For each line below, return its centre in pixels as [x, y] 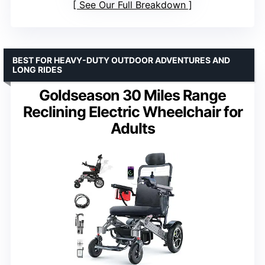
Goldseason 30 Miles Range [132, 96]
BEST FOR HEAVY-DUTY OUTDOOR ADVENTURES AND [121, 60]
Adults [132, 129]
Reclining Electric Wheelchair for [132, 112]
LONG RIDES [37, 70]
